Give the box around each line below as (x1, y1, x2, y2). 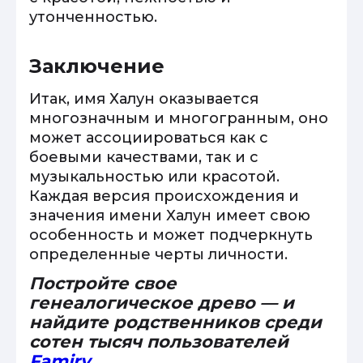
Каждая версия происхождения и (29, 187, 299, 205)
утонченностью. (29, 8, 157, 26)
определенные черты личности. (29, 246, 288, 263)
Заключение (29, 54, 164, 78)
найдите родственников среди (29, 312, 322, 332)
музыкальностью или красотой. (29, 168, 280, 186)
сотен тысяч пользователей (29, 331, 288, 352)
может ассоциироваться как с (29, 129, 268, 147)
